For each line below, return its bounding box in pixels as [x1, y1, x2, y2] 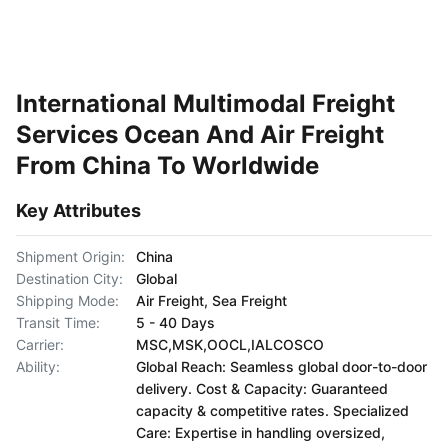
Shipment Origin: [16, 248, 125, 265]
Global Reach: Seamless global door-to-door [136, 358, 427, 375]
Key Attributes [16, 200, 141, 221]
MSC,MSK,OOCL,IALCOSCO [136, 336, 324, 353]
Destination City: [16, 270, 123, 287]
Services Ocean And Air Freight [16, 120, 384, 149]
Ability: [16, 358, 60, 375]
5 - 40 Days [136, 314, 215, 331]
